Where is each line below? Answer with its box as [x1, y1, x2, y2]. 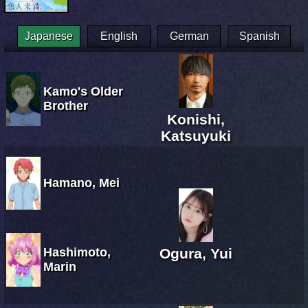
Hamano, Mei [43, 175, 120, 190]
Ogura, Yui [159, 245, 232, 261]
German [169, 30, 209, 42]
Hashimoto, [43, 245, 111, 259]
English [100, 30, 137, 42]
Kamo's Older [43, 84, 123, 98]
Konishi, [167, 111, 225, 127]
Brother [43, 98, 88, 113]
